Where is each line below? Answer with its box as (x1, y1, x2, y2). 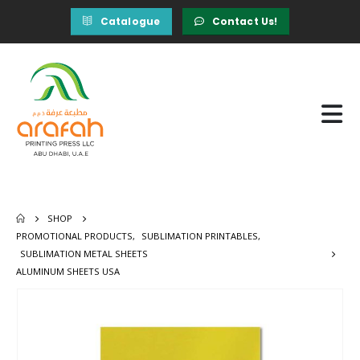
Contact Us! (211, 14, 278, 28)
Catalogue (100, 14, 161, 28)
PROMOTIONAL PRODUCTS (16, 229, 133, 242)
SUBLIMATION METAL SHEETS (20, 247, 148, 260)
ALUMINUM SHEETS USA (16, 264, 120, 277)
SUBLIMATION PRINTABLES (141, 229, 258, 242)
